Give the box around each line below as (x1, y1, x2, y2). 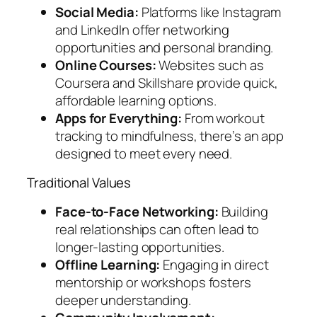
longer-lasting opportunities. (55, 237, 225, 256)
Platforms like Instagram (138, 2, 282, 21)
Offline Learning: (55, 255, 161, 274)
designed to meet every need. (55, 144, 233, 163)
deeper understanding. (55, 290, 191, 309)
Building (218, 202, 268, 221)
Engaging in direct (160, 255, 269, 274)
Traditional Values (27, 173, 132, 192)
